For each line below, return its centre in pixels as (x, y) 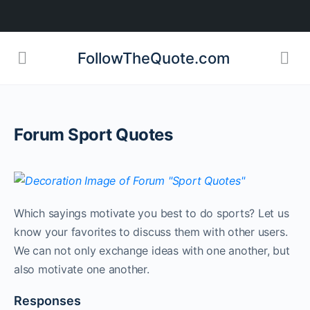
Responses (47, 301)
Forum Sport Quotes (93, 135)
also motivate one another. (82, 269)
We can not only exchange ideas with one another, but (152, 250)
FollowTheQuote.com (153, 58)
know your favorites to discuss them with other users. (151, 232)
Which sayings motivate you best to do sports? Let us (152, 213)
